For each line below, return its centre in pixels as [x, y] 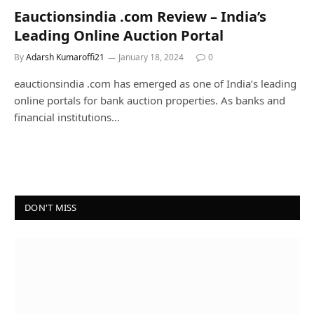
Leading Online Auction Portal [119, 35]
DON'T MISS [51, 207]
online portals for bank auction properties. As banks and [150, 100]
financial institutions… [67, 117]
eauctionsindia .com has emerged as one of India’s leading [155, 83]
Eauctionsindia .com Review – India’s [140, 16]
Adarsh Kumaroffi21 [65, 57]
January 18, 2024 [151, 57]
